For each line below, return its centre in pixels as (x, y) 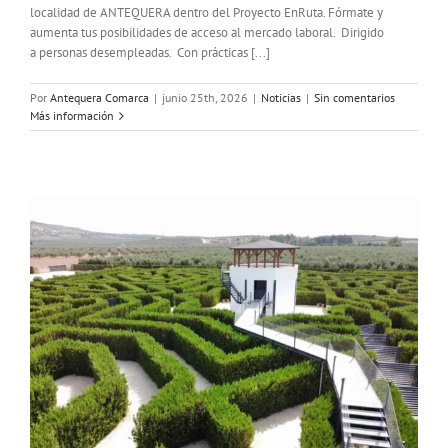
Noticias (281, 98)
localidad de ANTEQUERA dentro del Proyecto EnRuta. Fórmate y (206, 13)
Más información (72, 116)
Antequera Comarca (99, 98)
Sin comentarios (354, 98)
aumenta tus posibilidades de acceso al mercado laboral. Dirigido (207, 33)
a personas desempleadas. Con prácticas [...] (150, 53)
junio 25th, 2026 (205, 98)
